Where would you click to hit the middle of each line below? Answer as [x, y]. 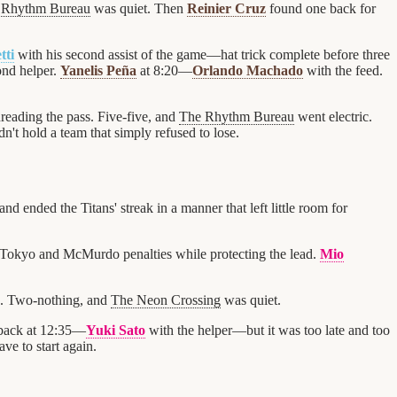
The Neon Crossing [166, 300]
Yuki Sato [116, 330]
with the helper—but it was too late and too [268, 330]
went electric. [333, 116]
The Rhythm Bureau [237, 116]
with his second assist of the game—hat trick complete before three [202, 54]
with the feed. [343, 70]
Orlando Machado [248, 70]
